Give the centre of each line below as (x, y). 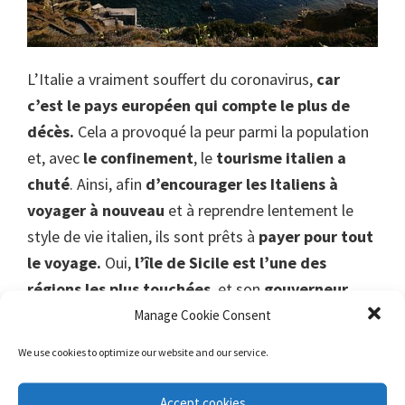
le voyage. (64, 263)
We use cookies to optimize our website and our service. (143, 351)
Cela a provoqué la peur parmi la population (223, 132)
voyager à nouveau (96, 211)
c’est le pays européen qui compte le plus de (188, 106)
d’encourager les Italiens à (242, 184)
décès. (52, 132)
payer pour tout (316, 237)
